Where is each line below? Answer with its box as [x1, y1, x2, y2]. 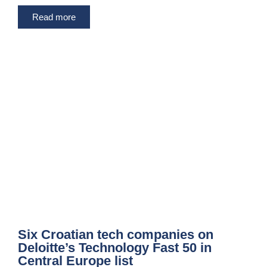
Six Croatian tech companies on [18, 227, 213, 243]
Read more [32, 12, 76, 23]
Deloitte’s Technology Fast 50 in [18, 240, 212, 256]
